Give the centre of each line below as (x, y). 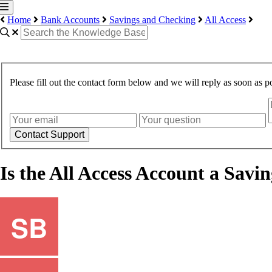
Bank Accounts (70, 20)
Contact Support (49, 135)
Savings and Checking (152, 20)
